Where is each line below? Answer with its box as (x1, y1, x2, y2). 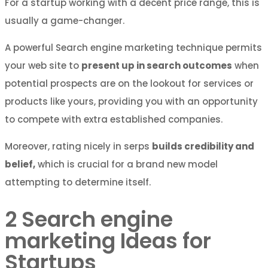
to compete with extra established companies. (5, 113, 223, 126)
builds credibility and (152, 140, 254, 153)
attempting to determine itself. (5, 176, 151, 189)
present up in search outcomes (81, 59, 232, 72)
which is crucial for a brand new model (35, 158, 218, 171)
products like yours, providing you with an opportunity (5, 95, 258, 108)
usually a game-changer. (5, 14, 124, 28)
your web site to (5, 59, 81, 72)
